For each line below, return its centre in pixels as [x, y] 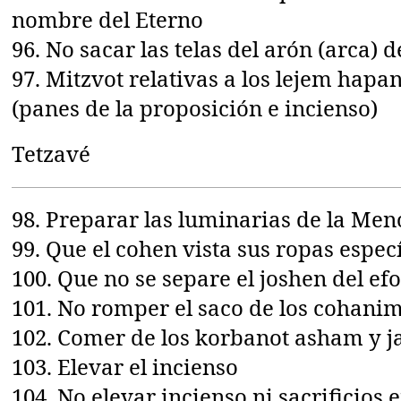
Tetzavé [51, 153]
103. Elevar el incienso [125, 366]
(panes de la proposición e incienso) [195, 107]
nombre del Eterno [108, 19]
